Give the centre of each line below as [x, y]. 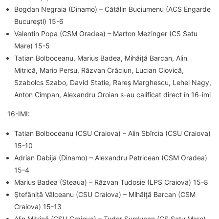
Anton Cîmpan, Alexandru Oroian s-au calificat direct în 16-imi [112, 94]
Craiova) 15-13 [38, 206]
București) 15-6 [39, 21]
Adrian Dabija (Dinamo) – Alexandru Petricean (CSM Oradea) [111, 157]
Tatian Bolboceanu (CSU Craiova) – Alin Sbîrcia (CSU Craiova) [112, 133]
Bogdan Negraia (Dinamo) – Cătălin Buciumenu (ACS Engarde [112, 9]
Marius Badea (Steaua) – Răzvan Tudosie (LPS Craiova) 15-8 [111, 182]
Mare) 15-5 [32, 45]
